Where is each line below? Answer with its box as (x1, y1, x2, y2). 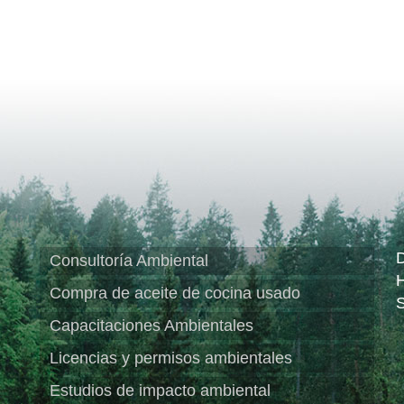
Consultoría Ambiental (50, 252, 209, 270)
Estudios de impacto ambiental (50, 381, 271, 399)
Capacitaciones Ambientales (50, 317, 254, 335)
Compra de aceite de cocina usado (50, 284, 301, 302)
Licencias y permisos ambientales (50, 349, 293, 367)
